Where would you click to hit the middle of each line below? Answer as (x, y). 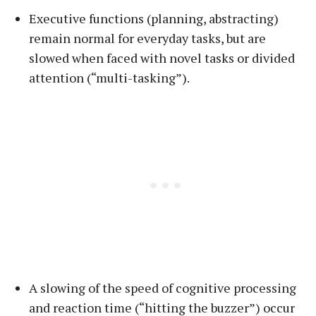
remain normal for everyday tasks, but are (147, 38)
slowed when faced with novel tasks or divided (162, 58)
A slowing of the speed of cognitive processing (163, 288)
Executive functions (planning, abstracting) (154, 18)
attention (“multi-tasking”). (109, 78)
